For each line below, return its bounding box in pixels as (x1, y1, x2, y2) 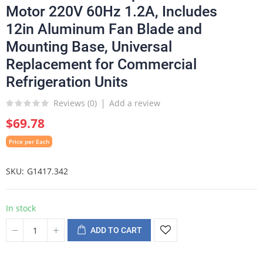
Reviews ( (53, 97, 90, 109)
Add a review (109, 97, 160, 109)
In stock (6, 203, 36, 214)
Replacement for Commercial (6, 56, 197, 73)
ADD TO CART (90, 225, 142, 235)
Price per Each (9, 137, 49, 146)
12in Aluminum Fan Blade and (6, 21, 202, 38)
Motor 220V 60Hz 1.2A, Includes (6, 3, 217, 20)
